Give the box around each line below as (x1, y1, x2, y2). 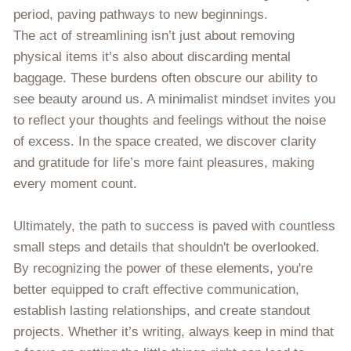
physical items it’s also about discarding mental (13, 49, 291, 64)
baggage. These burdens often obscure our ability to (13, 70, 317, 85)
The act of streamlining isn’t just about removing (13, 27, 295, 43)
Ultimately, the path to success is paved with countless (13, 218, 335, 233)
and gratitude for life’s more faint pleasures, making (13, 154, 314, 170)
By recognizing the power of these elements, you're (13, 260, 313, 276)
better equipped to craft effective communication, (13, 281, 299, 297)
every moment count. (13, 175, 137, 191)
